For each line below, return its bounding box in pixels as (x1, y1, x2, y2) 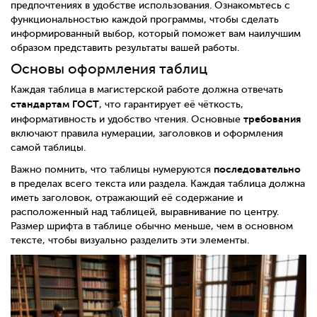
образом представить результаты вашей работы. (11, 42, 239, 53)
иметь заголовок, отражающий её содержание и (11, 192, 243, 204)
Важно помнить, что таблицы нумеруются (11, 164, 214, 175)
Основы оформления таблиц (11, 60, 207, 77)
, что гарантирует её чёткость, (99, 99, 243, 110)
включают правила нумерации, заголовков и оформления (11, 128, 283, 139)
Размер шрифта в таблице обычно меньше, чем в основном (11, 221, 293, 232)
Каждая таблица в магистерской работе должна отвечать (11, 84, 283, 96)
